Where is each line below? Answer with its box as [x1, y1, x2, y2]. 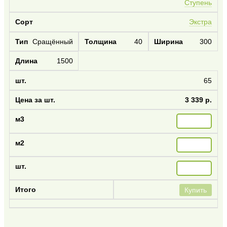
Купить [184, 186, 207, 195]
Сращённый [32, 37, 73, 46]
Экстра [189, 18, 212, 26]
